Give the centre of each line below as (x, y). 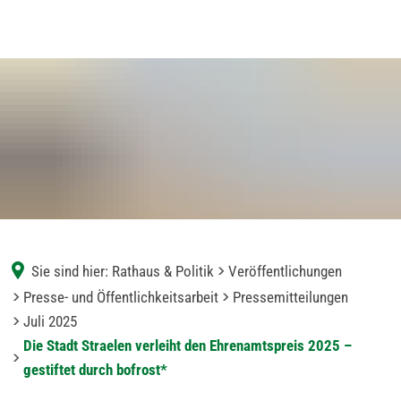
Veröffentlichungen (285, 271)
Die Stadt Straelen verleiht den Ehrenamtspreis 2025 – (188, 346)
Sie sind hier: (70, 271)
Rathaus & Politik (163, 271)
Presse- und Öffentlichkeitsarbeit (121, 297)
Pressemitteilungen (290, 297)
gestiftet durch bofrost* (95, 370)
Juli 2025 (50, 321)
